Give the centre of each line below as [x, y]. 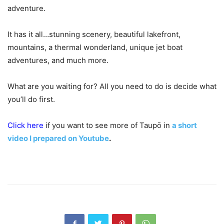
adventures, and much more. [60, 60]
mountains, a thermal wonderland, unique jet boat [95, 47]
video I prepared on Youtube [58, 138]
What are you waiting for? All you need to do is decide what [112, 86]
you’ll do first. [31, 99]
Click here [25, 125]
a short [184, 125]
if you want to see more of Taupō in [108, 125]
